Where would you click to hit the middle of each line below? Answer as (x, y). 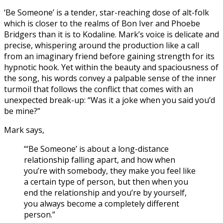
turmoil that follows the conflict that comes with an (99, 89)
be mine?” (22, 111)
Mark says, (25, 130)
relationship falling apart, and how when (100, 160)
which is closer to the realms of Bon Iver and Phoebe (102, 24)
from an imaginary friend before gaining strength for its (109, 56)
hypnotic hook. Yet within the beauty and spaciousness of (111, 67)
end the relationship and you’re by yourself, (105, 193)
